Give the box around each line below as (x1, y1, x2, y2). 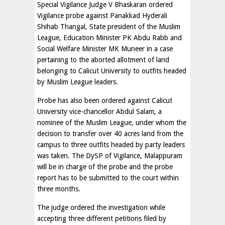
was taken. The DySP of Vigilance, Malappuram (37, 152, 182, 160)
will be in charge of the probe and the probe (37, 163, 173, 171)
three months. (37, 185, 80, 193)
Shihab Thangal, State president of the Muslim (37, 23, 180, 31)
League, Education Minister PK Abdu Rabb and (37, 34, 182, 42)
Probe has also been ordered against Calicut (37, 96, 172, 104)
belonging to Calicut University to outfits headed (37, 67, 186, 75)
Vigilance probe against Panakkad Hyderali (37, 12, 167, 20)
